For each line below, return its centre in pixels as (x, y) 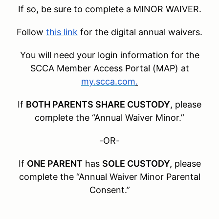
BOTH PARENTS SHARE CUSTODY (98, 104)
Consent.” (109, 190)
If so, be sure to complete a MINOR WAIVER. (109, 9)
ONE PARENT (55, 163)
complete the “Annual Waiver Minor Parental (109, 176)
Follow (30, 32)
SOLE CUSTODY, (137, 163)
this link (62, 32)
